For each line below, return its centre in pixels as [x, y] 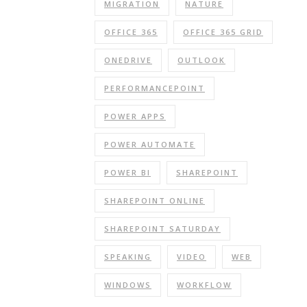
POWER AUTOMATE [150, 144]
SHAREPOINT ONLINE [155, 200]
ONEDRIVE [128, 60]
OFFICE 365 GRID [223, 32]
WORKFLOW [204, 285]
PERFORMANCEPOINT [155, 88]
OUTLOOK [201, 60]
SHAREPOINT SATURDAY [162, 229]
